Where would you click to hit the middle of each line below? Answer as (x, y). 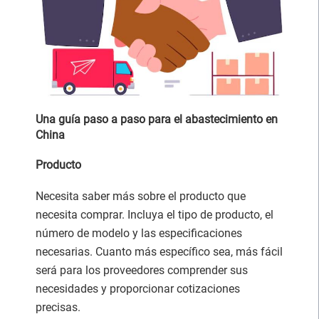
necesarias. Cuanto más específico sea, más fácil (159, 251)
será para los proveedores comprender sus (142, 270)
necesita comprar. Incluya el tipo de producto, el (155, 214)
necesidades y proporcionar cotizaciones (138, 288)
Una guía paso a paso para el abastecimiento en (157, 119)
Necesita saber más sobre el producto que (141, 196)
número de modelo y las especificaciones (139, 233)
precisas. (58, 307)
